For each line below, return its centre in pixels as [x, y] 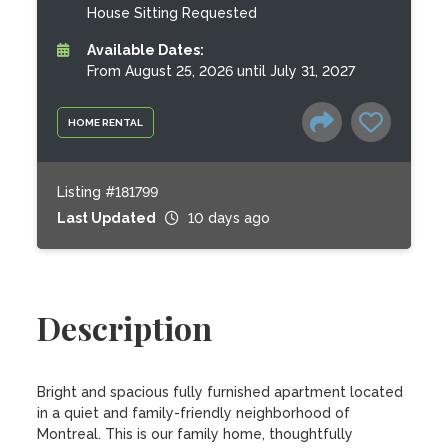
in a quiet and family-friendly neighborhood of [194, 413]
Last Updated [107, 218]
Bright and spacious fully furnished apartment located [220, 392]
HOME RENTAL [106, 122]
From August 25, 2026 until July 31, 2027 [221, 71]
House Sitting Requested [172, 13]
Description [125, 327]
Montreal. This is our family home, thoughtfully [195, 434]
